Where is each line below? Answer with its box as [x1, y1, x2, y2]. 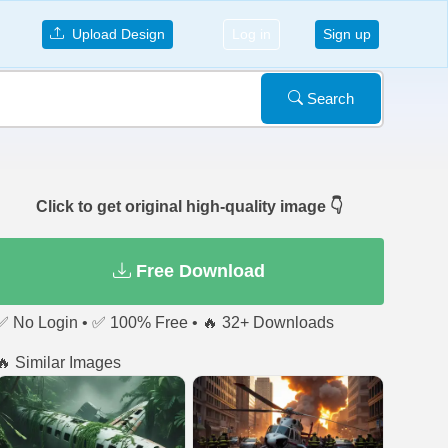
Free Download [131, 261, 266, 281]
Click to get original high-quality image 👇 [35, 198, 343, 215]
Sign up [323, 25, 371, 42]
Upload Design [63, 25, 165, 42]
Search [303, 89, 354, 107]
